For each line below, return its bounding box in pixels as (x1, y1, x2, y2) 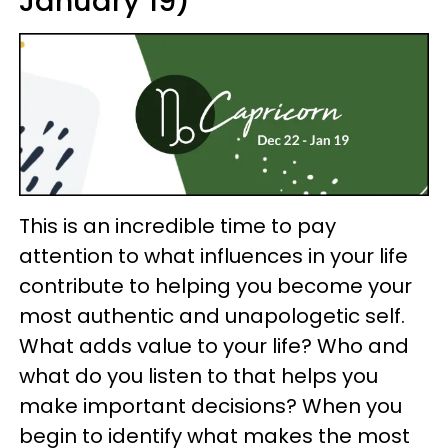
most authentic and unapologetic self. (19, 301, 405, 330)
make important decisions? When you (19, 391, 402, 420)
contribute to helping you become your (19, 271, 412, 300)
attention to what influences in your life (19, 241, 408, 270)
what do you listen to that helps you (19, 361, 378, 390)
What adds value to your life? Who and (19, 331, 409, 360)
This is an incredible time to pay (19, 211, 336, 240)
